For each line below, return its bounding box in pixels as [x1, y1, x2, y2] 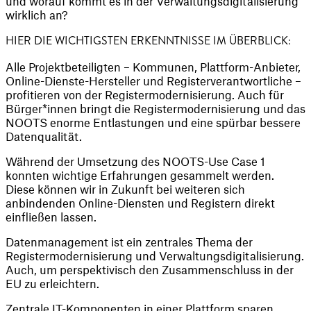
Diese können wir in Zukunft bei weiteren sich [6, 181, 245, 196]
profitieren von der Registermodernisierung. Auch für [6, 87, 284, 101]
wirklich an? [6, 7, 71, 22]
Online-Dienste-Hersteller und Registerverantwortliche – [6, 73, 301, 87]
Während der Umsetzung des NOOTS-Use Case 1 [6, 153, 265, 168]
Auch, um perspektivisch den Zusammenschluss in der [6, 262, 294, 276]
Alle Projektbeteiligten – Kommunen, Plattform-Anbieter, [6, 59, 301, 74]
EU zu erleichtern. [6, 276, 99, 290]
